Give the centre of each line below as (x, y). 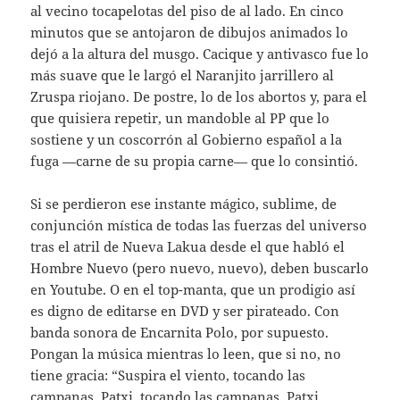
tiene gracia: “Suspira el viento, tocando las (168, 375)
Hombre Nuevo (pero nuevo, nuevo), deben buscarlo (200, 268)
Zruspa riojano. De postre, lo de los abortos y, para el (199, 97)
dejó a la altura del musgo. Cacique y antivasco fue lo (200, 54)
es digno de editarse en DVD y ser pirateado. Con (185, 311)
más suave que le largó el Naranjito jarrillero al (183, 75)
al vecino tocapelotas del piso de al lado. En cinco (187, 11)
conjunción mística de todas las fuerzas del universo (199, 225)
